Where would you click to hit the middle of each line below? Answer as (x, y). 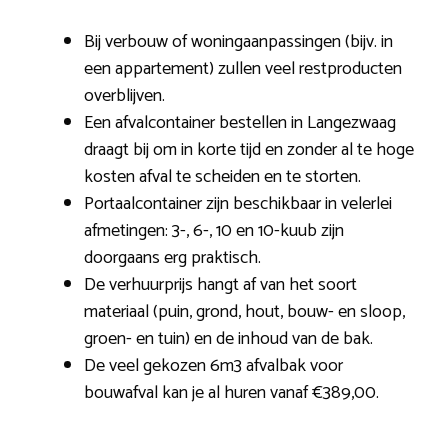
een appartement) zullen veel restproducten (243, 68)
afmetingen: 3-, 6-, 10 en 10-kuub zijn (214, 230)
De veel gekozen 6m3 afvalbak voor (213, 365)
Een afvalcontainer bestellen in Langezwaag (240, 122)
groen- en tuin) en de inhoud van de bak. (228, 338)
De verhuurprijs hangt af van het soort (220, 284)
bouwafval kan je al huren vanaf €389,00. (231, 392)
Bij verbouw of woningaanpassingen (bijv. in (238, 41)
